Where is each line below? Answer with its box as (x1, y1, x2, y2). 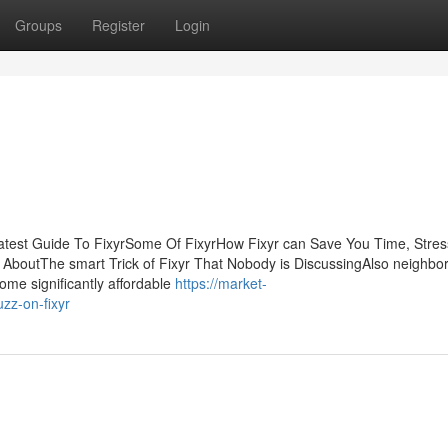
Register (92, 15, 145, 35)
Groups (15, 15, 62, 35)
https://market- (175, 273, 267, 293)
